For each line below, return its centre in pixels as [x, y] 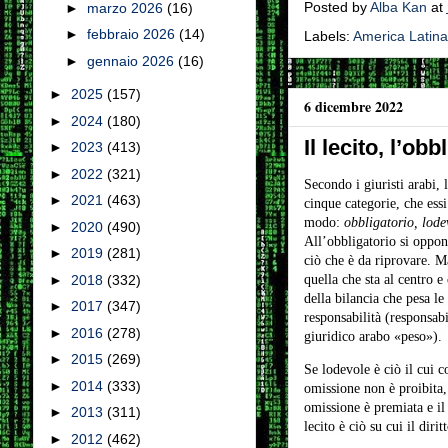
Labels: [328, 36]
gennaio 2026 [133, 60]
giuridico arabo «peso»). [374, 336]
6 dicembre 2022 [353, 106]
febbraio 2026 [133, 34]
